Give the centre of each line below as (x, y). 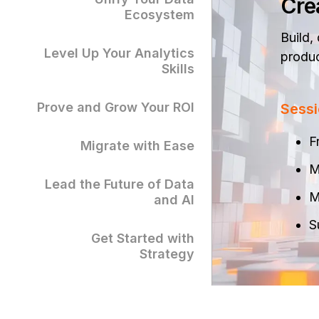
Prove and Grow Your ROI (116, 108)
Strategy (167, 254)
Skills (178, 69)
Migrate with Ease (137, 146)
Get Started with (143, 239)
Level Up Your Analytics (119, 53)
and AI (174, 200)
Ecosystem (159, 15)
